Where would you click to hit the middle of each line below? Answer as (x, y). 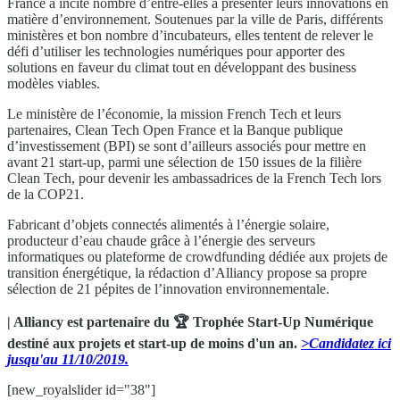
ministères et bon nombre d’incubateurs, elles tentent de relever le (190, 35)
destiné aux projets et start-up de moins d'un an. (154, 343)
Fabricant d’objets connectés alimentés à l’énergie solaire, (168, 224)
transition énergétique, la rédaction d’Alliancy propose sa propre (187, 272)
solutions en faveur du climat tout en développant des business (182, 67)
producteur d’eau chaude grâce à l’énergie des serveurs (161, 240)
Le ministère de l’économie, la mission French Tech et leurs (174, 113)
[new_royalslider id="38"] (81, 389)
